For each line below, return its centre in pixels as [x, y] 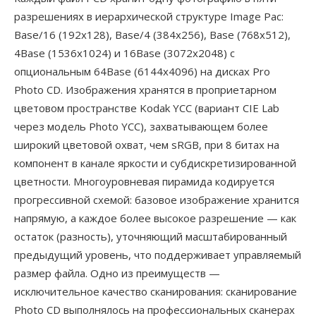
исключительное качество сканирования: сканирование [156, 291]
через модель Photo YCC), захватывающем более [141, 126]
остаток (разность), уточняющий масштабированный [151, 236]
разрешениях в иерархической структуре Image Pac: [149, 16]
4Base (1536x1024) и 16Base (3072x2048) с [124, 53]
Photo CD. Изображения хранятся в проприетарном [145, 90]
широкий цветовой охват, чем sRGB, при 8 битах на [147, 145]
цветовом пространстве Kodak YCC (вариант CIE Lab [147, 108]
